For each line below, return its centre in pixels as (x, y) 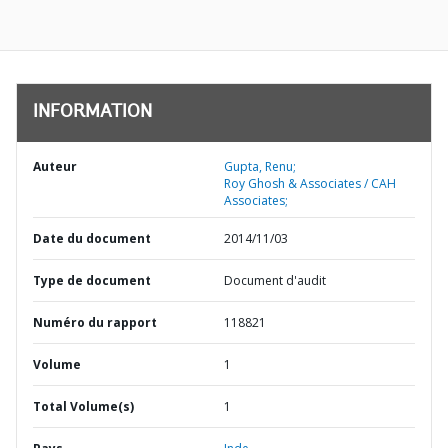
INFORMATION (92, 113)
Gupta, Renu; (260, 166)
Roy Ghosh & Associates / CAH (310, 183)
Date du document (92, 238)
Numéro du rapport (95, 322)
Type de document (92, 280)
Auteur (55, 166)
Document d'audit (275, 280)
